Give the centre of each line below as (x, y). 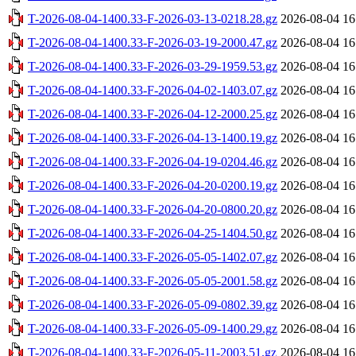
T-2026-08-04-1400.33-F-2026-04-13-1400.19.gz (153, 137)
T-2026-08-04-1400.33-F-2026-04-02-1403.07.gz (153, 90)
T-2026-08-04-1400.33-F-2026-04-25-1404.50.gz (153, 233)
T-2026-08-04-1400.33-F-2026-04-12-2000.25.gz (153, 114)
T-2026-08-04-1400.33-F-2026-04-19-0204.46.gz (153, 161)
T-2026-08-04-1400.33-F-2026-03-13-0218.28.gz (153, 18)
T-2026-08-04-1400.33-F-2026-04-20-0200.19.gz (153, 185)
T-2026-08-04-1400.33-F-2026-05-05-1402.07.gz (153, 257)
